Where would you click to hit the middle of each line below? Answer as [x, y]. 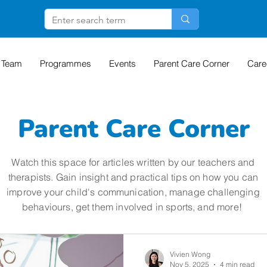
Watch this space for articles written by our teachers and [133, 162]
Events [123, 63]
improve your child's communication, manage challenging [133, 192]
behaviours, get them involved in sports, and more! [133, 207]
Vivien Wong [190, 254]
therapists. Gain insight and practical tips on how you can [133, 177]
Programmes [66, 63]
